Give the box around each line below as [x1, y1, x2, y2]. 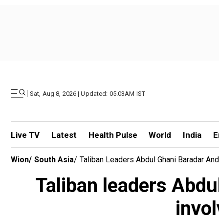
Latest [51, 130, 77, 140]
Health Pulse [88, 130, 137, 140]
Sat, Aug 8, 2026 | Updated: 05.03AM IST [30, 89, 146, 97]
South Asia [34, 155, 74, 164]
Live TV [11, 130, 40, 140]
